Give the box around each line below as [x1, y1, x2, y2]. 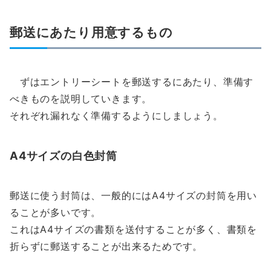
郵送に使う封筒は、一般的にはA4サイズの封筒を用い [10, 189, 257, 202]
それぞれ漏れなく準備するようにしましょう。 [10, 109, 223, 122]
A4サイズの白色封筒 [10, 149, 117, 163]
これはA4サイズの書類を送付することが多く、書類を [10, 223, 257, 236]
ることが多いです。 [10, 206, 102, 219]
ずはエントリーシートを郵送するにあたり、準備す [10, 76, 254, 88]
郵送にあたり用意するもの [10, 24, 173, 41]
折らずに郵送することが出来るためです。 [10, 240, 203, 253]
